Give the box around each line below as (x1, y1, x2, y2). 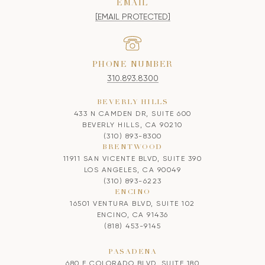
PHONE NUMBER (92, 60, 173, 69)
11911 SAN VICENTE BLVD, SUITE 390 (63, 154, 202, 163)
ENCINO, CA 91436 (96, 210, 169, 219)
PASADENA (108, 248, 157, 256)
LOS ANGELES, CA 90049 (83, 165, 182, 174)
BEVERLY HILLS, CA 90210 (82, 120, 183, 129)
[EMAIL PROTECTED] (95, 11, 170, 21)
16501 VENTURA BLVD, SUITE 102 (70, 199, 195, 208)
